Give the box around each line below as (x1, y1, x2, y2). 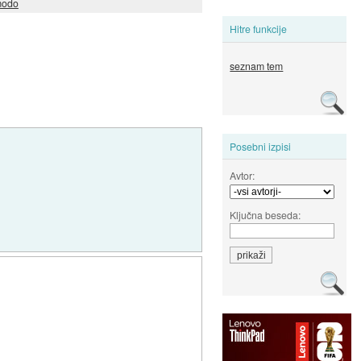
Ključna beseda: (230, 207, 301, 222)
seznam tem (230, 59, 284, 73)
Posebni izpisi (230, 139, 292, 153)
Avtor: (230, 168, 255, 182)
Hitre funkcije (230, 22, 288, 36)
